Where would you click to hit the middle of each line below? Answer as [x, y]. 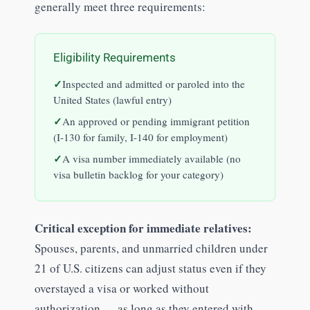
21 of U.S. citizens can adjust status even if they [150, 268]
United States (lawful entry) [112, 99]
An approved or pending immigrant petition [156, 121]
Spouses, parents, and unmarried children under [151, 248]
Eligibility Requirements [114, 57]
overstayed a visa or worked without [121, 288]
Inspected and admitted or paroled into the [153, 83]
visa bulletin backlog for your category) [138, 174]
